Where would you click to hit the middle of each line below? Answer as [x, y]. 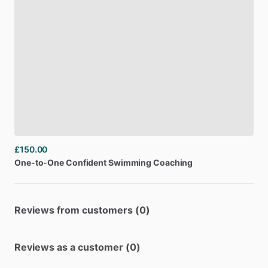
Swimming [130, 162]
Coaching [173, 162]
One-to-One [39, 162]
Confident [86, 162]
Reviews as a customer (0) [77, 247]
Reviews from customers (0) [82, 210]
